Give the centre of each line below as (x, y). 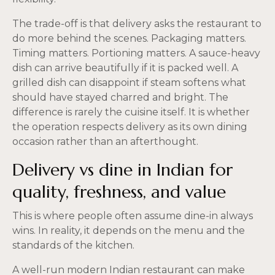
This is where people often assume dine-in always (133, 215)
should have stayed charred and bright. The (120, 97)
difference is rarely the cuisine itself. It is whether (131, 112)
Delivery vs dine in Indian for (122, 170)
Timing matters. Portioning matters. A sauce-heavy (136, 53)
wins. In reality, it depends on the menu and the (129, 230)
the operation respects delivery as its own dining (130, 126)
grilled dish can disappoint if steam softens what (129, 82)
